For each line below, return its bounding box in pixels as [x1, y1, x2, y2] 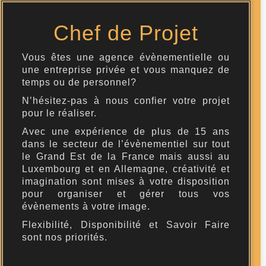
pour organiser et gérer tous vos [22, 189, 230, 199]
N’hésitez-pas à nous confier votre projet [22, 96, 230, 106]
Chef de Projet [53, 21, 198, 46]
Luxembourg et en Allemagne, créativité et [22, 164, 230, 175]
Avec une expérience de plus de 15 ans [22, 126, 230, 137]
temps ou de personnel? [22, 77, 137, 88]
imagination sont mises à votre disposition [22, 176, 230, 187]
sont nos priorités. [22, 232, 107, 243]
